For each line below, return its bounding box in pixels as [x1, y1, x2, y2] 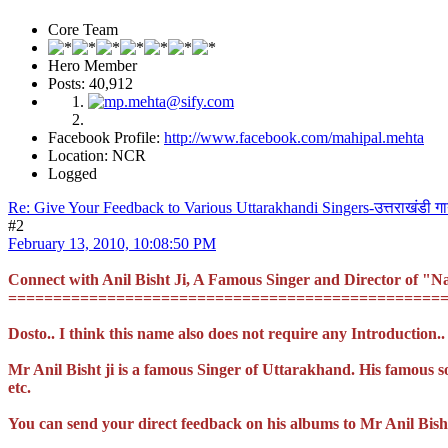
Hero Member [48, 57, 137, 75]
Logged [48, 165, 97, 183]
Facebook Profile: [48, 129, 164, 147]
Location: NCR [48, 147, 146, 165]
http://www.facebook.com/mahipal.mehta [164, 129, 424, 147]
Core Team [48, 21, 118, 39]
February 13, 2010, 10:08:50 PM [8, 235, 216, 253]
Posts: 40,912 [48, 75, 133, 93]
